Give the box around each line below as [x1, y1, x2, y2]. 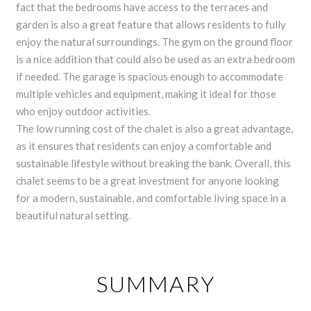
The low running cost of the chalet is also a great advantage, [16, 121, 293, 135]
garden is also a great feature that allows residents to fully [16, 17, 286, 31]
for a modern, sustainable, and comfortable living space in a [16, 191, 286, 204]
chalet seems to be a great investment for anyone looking [16, 174, 279, 187]
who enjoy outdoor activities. [16, 104, 151, 117]
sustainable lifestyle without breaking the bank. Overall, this [16, 156, 291, 169]
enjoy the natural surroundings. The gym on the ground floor [16, 35, 293, 48]
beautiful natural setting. [16, 208, 131, 221]
